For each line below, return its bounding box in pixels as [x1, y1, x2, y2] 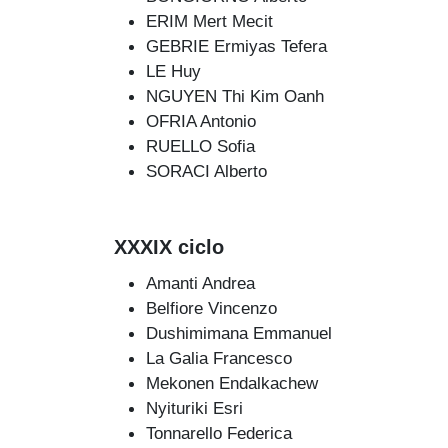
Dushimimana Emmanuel [146, 323, 332, 344]
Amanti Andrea [146, 273, 255, 294]
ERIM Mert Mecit [146, 10, 273, 31]
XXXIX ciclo [114, 235, 224, 258]
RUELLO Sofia [146, 135, 255, 156]
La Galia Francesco [146, 348, 292, 369]
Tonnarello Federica [146, 423, 292, 444]
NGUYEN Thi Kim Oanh [146, 85, 324, 106]
